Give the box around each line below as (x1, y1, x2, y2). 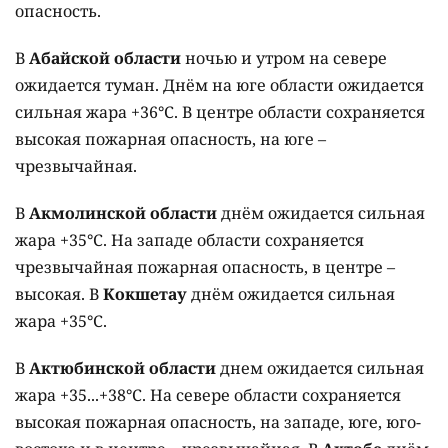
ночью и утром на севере (181, 47, 387, 70)
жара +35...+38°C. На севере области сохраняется (15, 384, 401, 407)
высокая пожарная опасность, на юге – (15, 128, 326, 151)
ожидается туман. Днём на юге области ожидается (15, 74, 424, 97)
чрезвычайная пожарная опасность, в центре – (15, 256, 395, 279)
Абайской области (29, 47, 181, 70)
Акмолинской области (25, 202, 221, 225)
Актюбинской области (29, 357, 216, 380)
